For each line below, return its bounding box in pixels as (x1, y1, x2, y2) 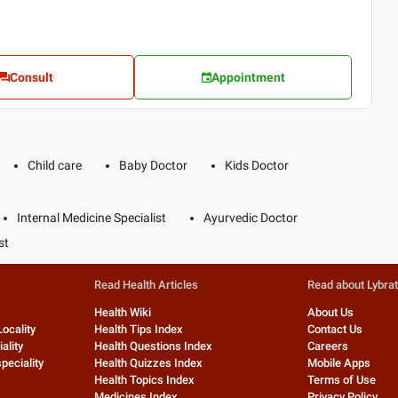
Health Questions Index (93, 339, 212, 354)
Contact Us (307, 322, 363, 337)
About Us (307, 306, 354, 320)
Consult (9, 70, 53, 85)
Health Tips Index (93, 322, 183, 337)
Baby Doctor (119, 158, 187, 173)
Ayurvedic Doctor (203, 211, 298, 226)
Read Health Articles (93, 278, 198, 292)
